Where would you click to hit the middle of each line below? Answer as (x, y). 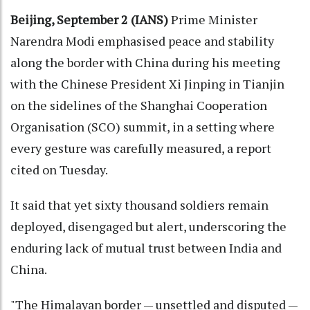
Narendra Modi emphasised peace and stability (142, 41)
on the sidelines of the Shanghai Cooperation (139, 106)
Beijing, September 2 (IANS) (91, 20)
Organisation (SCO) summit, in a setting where (143, 127)
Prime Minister (214, 20)
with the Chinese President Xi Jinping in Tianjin (147, 84)
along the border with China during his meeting (145, 63)
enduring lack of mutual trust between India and (146, 248)
